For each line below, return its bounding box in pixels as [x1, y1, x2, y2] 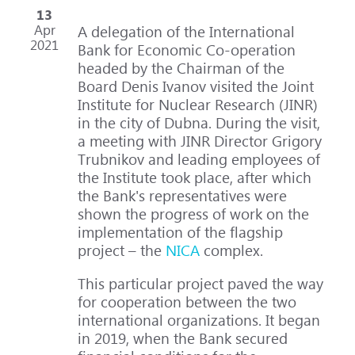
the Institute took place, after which [78, 166, 312, 187]
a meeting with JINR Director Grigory [78, 130, 323, 151]
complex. [200, 239, 264, 260]
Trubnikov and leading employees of [78, 148, 321, 169]
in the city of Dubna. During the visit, [78, 112, 321, 132]
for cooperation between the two [78, 291, 297, 311]
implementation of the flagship [78, 221, 284, 242]
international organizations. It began [78, 309, 321, 330]
